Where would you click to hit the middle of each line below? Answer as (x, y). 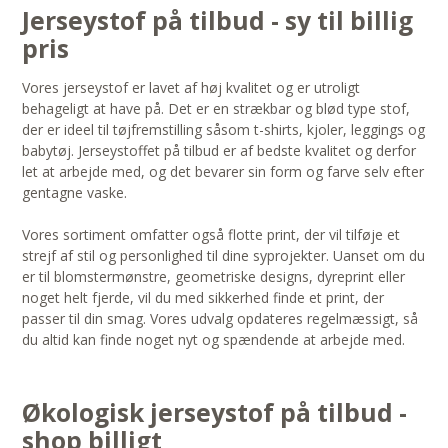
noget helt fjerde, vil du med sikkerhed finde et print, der (203, 298)
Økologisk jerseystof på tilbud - (215, 413)
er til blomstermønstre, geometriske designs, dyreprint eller (214, 277)
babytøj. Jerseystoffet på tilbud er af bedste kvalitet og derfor (219, 151)
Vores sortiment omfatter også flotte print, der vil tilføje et (211, 235)
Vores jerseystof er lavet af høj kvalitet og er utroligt (191, 88)
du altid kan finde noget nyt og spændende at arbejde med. (216, 340)
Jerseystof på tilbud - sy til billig (218, 21)
